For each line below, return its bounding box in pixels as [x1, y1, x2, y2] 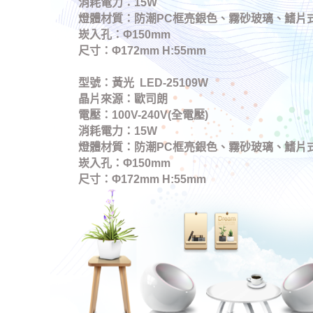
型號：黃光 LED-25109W [78, 77, 208, 89]
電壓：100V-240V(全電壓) [78, 109, 208, 122]
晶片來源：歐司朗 [78, 93, 168, 105]
